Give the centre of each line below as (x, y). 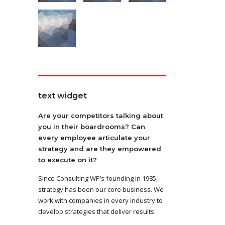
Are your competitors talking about (101, 116)
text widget (63, 96)
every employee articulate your (94, 138)
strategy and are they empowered (100, 149)
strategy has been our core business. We (101, 189)
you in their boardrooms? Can (92, 127)
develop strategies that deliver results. (97, 211)
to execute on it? (68, 160)
